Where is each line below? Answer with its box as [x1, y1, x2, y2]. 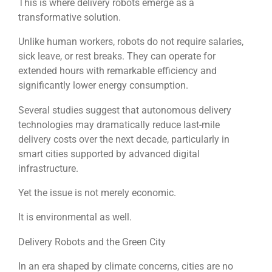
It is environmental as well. [18, 211, 132, 223]
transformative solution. [18, 12, 121, 24]
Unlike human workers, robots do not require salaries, [18, 36, 243, 48]
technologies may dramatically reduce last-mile [18, 118, 220, 131]
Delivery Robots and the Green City [18, 236, 166, 248]
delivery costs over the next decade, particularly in [18, 133, 229, 145]
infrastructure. [18, 162, 78, 174]
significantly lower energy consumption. [18, 80, 188, 92]
